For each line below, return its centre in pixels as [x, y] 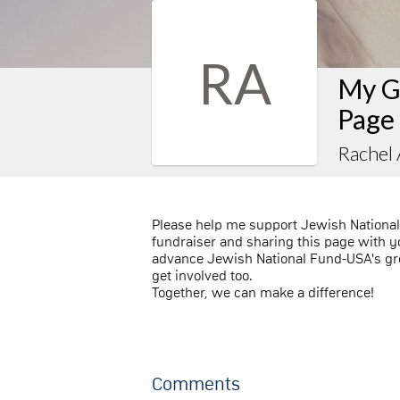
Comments [196, 385]
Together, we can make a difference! [263, 293]
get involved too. [202, 276]
